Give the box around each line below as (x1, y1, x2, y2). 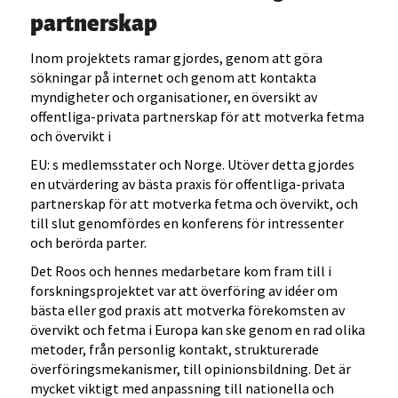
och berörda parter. (30, 234, 147, 252)
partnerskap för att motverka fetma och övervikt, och (30, 195, 359, 213)
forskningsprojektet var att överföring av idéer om (30, 282, 338, 300)
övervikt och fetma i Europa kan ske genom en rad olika (30, 321, 366, 339)
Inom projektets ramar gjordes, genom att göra (30, 49, 323, 68)
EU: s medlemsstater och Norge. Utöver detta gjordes (30, 155, 355, 174)
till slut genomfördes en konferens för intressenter (30, 214, 345, 233)
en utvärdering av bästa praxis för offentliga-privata (30, 175, 346, 194)
